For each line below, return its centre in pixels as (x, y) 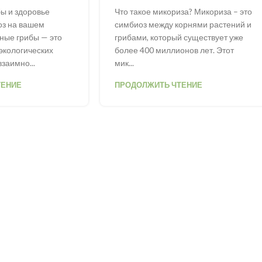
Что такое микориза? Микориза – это (184, 11)
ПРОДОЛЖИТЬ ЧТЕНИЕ (159, 85)
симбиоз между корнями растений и (183, 24)
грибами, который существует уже (179, 37)
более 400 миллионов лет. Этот (175, 50)
